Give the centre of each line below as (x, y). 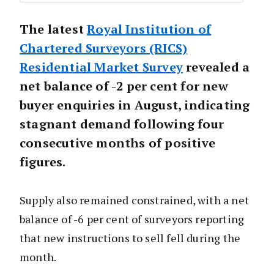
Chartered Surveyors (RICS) (104, 48)
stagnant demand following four (122, 124)
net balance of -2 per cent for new (124, 86)
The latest (54, 29)
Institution (162, 29)
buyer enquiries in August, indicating (135, 105)
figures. (44, 162)
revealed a (217, 67)
